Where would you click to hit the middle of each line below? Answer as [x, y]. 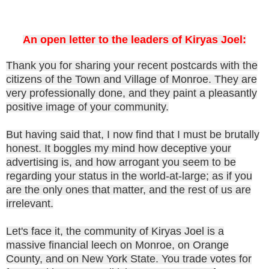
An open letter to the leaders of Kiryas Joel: [134, 39]
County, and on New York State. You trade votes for [129, 258]
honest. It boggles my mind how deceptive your [119, 148]
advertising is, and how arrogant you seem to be [121, 162]
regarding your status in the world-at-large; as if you [129, 176]
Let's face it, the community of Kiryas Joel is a [115, 231]
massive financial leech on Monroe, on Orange [117, 245]
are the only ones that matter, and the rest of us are [128, 189]
